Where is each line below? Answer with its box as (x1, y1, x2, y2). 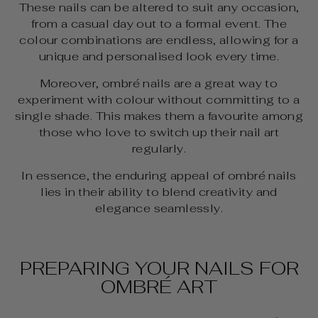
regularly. (131, 140, 187, 156)
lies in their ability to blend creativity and (40, 183, 278, 199)
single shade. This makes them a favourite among (14, 107, 304, 124)
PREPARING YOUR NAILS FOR (19, 256, 299, 280)
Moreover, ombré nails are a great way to (40, 75, 278, 91)
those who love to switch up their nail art (38, 124, 280, 140)
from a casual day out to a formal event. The (31, 15, 287, 31)
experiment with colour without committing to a (18, 91, 300, 107)
